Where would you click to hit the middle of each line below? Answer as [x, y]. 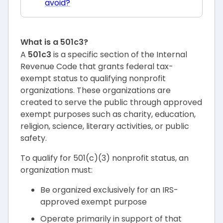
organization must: [56, 170]
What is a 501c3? [54, 42]
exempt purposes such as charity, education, [108, 114]
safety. [34, 138]
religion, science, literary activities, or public [105, 126]
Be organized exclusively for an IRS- [109, 190]
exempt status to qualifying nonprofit [93, 78]
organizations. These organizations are [96, 90]
